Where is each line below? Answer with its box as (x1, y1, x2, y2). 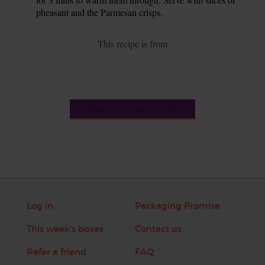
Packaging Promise (134, 200, 220, 212)
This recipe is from (98, 37, 167, 50)
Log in (26, 200, 53, 212)
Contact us (134, 223, 182, 235)
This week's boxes (26, 223, 104, 235)
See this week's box (87, 103, 178, 115)
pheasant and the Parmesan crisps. (36, 6, 163, 19)
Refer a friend (26, 246, 86, 258)
